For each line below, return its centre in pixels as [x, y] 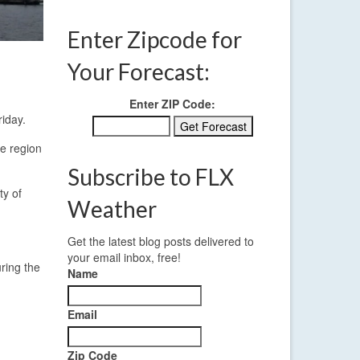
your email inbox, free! [124, 258]
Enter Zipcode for [154, 40]
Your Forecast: [138, 72]
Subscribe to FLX [150, 177]
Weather [112, 209]
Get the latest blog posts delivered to [160, 241]
